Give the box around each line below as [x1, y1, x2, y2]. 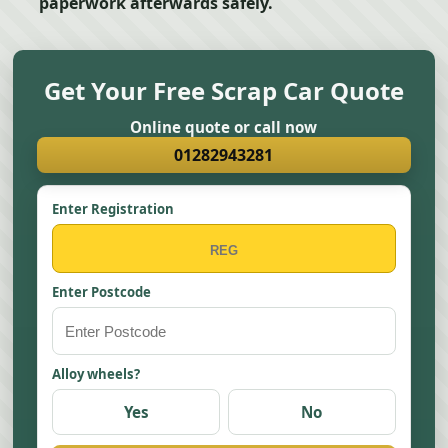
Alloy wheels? [52, 365, 141, 383]
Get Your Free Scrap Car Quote [43, 74, 404, 107]
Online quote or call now [130, 117, 318, 137]
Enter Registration [52, 200, 175, 218]
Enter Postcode [52, 283, 152, 301]
